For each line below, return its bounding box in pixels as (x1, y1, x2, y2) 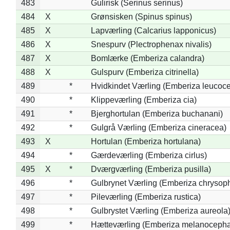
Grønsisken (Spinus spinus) (90, 12, 192, 21)
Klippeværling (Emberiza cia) (90, 95, 197, 104)
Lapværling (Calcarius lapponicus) (90, 26, 216, 35)
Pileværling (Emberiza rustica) (90, 192, 201, 201)
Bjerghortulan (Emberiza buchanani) (90, 109, 223, 118)
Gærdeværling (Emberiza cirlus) (90, 150, 207, 160)
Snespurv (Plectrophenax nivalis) (90, 40, 212, 49)
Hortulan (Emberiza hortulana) (90, 137, 201, 146)
